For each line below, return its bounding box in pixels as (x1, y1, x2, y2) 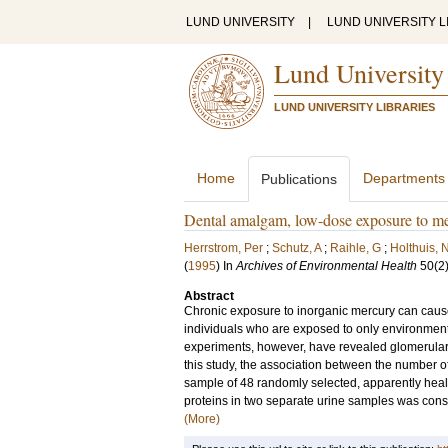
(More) (184, 412, 220, 426)
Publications (261, 171, 337, 187)
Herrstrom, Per (184, 241, 263, 255)
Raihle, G (330, 241, 381, 255)
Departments (363, 170, 445, 186)
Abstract (184, 289, 234, 303)
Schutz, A (272, 241, 321, 255)
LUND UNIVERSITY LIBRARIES (274, 101, 435, 113)
